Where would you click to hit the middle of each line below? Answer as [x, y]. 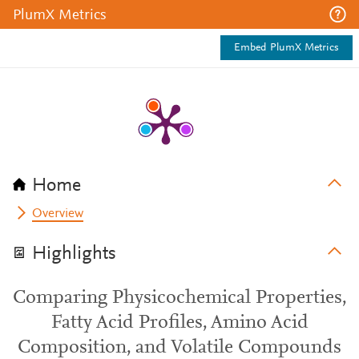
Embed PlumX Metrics [286, 48]
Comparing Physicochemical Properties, [179, 298]
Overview [58, 214]
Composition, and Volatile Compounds [179, 348]
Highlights [74, 254]
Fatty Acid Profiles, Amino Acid [179, 323]
